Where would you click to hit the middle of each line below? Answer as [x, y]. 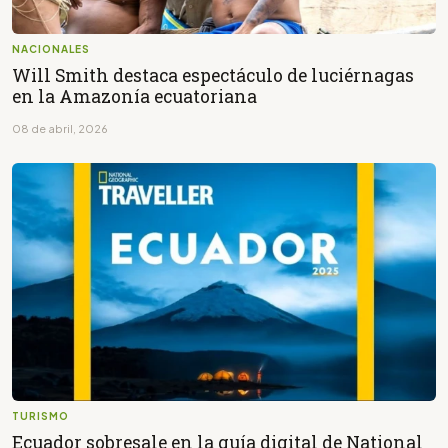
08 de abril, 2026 [60, 128]
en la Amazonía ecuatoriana [134, 96]
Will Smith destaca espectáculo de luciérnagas [213, 75]
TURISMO [40, 415]
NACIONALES [51, 48]
